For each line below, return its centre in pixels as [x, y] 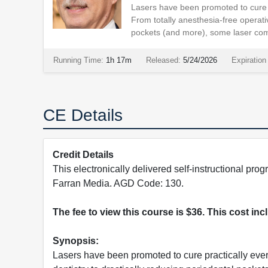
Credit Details [83, 154]
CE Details [83, 115]
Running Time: [78, 60]
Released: [163, 60]
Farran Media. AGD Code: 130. [118, 183]
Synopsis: [76, 240]
